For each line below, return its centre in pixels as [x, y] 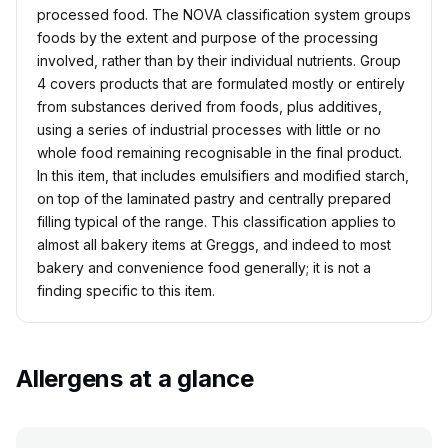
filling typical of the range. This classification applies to [216, 222]
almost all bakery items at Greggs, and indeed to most [214, 245]
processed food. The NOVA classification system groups [224, 15]
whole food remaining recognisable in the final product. [219, 153]
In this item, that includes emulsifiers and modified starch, [223, 176]
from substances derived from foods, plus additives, [209, 107]
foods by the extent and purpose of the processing [207, 38]
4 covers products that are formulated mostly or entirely [221, 84]
